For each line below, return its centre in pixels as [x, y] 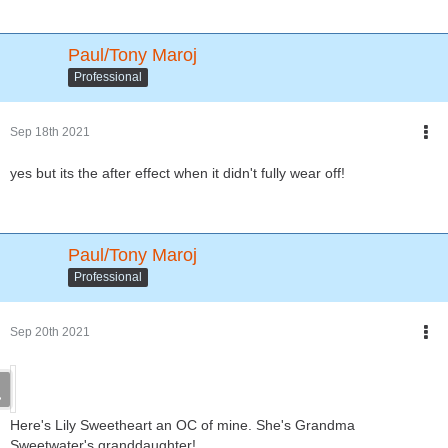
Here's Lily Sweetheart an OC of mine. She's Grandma [182, 424]
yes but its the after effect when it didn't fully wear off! [177, 172]
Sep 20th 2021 [50, 331]
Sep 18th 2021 [50, 131]
